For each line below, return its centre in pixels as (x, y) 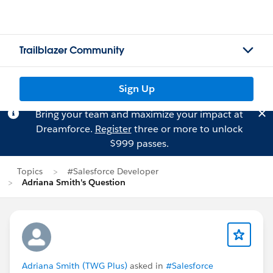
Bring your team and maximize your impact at (139, 114)
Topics (30, 171)
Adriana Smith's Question (74, 182)
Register (113, 129)
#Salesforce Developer (113, 171)
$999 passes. (139, 144)
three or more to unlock (187, 129)
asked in (147, 266)
